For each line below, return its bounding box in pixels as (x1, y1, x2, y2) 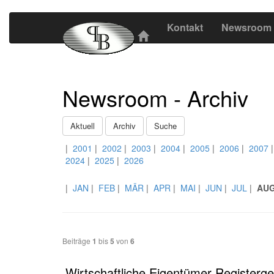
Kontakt (167, 20, 203, 34)
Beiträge (62, 235, 92, 246)
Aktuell (70, 120, 95, 131)
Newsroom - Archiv (62, 82, 248, 113)
